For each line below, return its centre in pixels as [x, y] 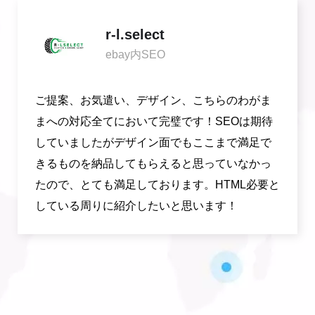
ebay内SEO [135, 55]
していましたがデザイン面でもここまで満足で [153, 143]
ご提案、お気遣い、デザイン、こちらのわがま [153, 101]
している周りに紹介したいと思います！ [136, 206]
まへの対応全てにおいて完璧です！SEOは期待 [154, 122]
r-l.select [135, 35]
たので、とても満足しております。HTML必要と [157, 185]
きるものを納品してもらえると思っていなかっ [153, 164]
